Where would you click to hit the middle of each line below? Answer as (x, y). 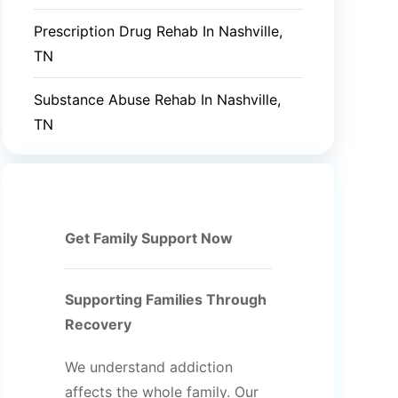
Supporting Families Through (165, 299)
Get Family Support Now (148, 238)
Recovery (98, 324)
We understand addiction (148, 367)
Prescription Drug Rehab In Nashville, (158, 31)
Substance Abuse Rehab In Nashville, (157, 99)
